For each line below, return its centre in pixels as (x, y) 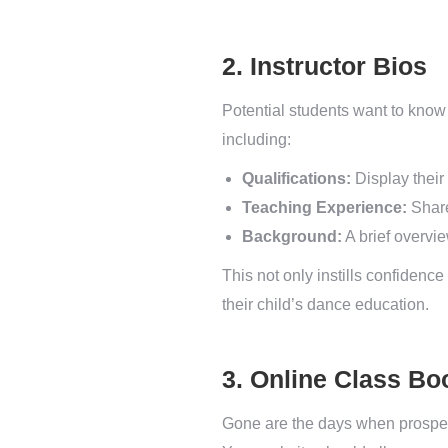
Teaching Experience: (324, 207)
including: (256, 139)
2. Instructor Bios (324, 66)
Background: (292, 236)
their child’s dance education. (325, 304)
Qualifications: (296, 178)
